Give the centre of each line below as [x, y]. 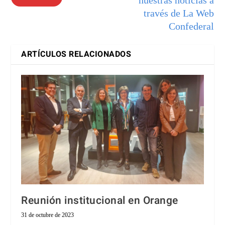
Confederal [191, 26]
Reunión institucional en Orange [100, 200]
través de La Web [179, 13]
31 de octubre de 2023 [48, 215]
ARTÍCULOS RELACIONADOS [76, 54]
